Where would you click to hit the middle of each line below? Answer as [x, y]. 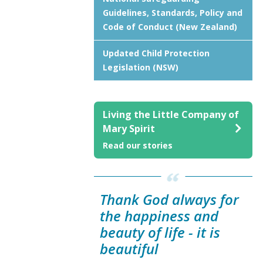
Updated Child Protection [156, 53]
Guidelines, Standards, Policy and [173, 13]
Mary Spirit [129, 129]
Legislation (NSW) [141, 67]
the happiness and [159, 216]
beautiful [129, 249]
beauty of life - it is [160, 232]
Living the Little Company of [171, 114]
